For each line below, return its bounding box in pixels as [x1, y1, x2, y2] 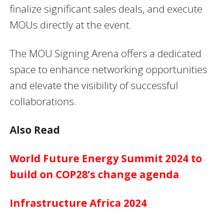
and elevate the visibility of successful [10, 78, 178, 93]
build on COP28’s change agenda [10, 168, 179, 182]
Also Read [10, 123, 60, 137]
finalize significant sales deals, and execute [10, 2, 202, 16]
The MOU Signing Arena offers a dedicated [10, 46, 201, 61]
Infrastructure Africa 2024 [10, 196, 147, 210]
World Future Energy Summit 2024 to [10, 152, 202, 166]
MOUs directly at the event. [10, 18, 132, 32]
